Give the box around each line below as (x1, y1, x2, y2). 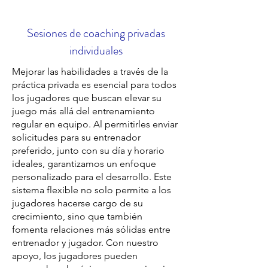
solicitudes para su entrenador (12, 132, 141, 143)
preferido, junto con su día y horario (12, 145, 165, 156)
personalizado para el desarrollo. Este (12, 171, 172, 182)
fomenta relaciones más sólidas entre (12, 224, 170, 235)
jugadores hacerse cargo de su (12, 197, 143, 209)
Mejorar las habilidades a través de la (12, 66, 168, 77)
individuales (69, 42, 123, 59)
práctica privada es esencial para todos (12, 79, 176, 90)
